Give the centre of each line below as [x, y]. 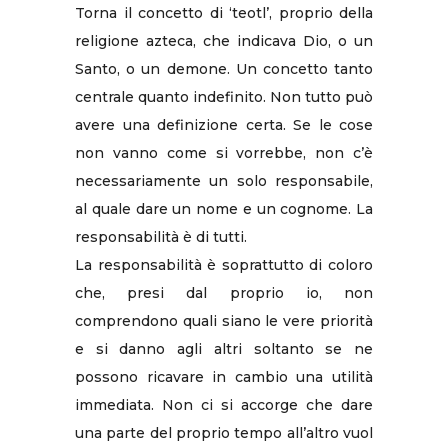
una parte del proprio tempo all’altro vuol [224, 432]
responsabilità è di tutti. [161, 236]
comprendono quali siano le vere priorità [224, 320]
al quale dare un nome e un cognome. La [224, 208]
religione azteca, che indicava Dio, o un [224, 40]
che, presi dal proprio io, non [224, 292]
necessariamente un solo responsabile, [224, 180]
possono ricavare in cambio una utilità [224, 376]
